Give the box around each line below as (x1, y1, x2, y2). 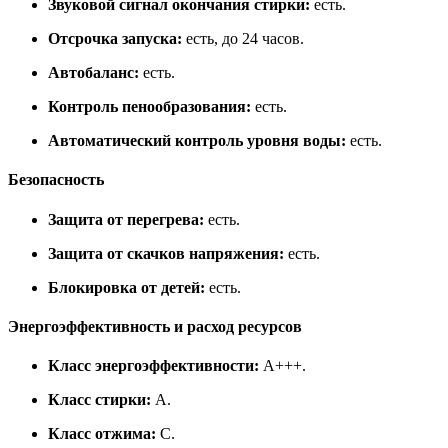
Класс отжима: (48, 425, 156, 443)
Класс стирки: (48, 391, 151, 409)
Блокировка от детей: (48, 278, 205, 296)
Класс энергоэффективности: (48, 357, 259, 375)
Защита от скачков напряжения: (48, 244, 284, 262)
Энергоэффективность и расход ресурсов (8, 317, 302, 335)
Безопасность (8, 171, 104, 189)
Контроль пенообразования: (48, 97, 251, 115)
